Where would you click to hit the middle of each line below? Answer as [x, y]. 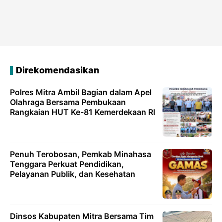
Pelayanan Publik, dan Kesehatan [73, 174]
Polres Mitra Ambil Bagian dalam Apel [81, 92]
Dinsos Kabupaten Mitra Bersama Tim [82, 216]
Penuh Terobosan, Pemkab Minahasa [81, 154]
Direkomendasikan [57, 70]
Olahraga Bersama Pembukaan [68, 102]
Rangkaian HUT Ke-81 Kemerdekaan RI [83, 112]
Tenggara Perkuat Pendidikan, [67, 164]
